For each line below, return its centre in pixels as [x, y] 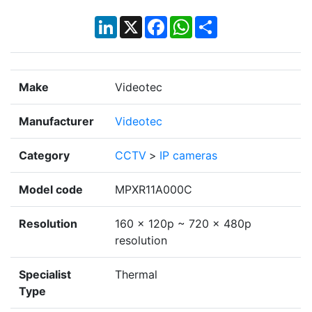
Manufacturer [56, 122]
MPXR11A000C [154, 190]
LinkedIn [139, 22]
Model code [51, 190]
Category [44, 156]
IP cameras [188, 156]
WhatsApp [219, 22]
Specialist [45, 275]
